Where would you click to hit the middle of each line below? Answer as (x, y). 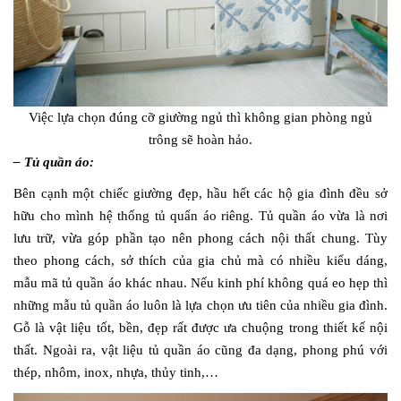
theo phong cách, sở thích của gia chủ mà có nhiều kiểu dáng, (200, 261)
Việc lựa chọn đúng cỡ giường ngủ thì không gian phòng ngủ (200, 118)
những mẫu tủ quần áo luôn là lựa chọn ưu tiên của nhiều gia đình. (200, 306)
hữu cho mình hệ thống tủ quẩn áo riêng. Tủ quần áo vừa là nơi (200, 216)
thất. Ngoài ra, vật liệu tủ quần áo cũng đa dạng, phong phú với (200, 350)
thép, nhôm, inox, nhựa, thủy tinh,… (116, 373)
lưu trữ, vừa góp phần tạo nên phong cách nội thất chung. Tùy (200, 239)
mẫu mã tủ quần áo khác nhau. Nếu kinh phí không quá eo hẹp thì (200, 283)
